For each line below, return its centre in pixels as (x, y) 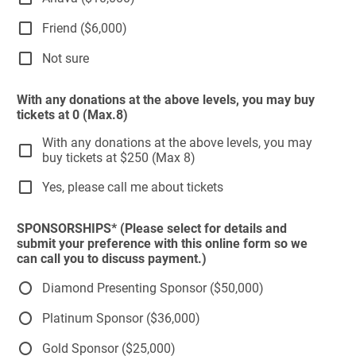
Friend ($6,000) (85, 28)
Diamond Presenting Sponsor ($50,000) (153, 288)
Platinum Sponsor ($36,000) (121, 318)
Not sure (66, 58)
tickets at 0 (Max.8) (72, 115)
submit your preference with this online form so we (162, 244)
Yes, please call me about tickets (133, 187)
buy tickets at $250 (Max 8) (119, 158)
